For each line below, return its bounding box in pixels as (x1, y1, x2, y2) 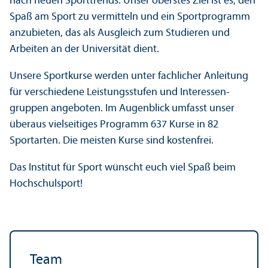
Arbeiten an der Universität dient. (10, 43, 159, 55)
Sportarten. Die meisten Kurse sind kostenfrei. (10, 135, 214, 147)
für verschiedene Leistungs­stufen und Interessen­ (10, 86, 230, 98)
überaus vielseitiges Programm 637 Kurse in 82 (10, 118, 218, 130)
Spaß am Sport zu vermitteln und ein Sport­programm (10, 11, 250, 23)
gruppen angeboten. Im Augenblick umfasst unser (10, 102, 234, 114)
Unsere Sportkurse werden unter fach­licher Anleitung (10, 70, 248, 82)
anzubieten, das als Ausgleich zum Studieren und (10, 27, 230, 39)
